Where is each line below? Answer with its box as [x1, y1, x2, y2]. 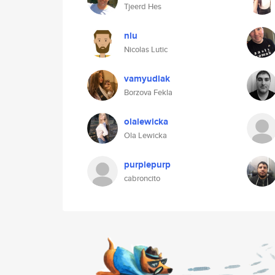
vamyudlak [124, 72, 170, 85]
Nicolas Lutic [124, 44, 168, 55]
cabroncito [124, 172, 160, 184]
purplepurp [124, 158, 171, 171]
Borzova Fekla [124, 87, 172, 98]
